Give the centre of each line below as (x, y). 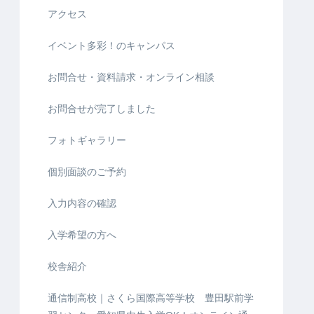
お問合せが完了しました (102, 109)
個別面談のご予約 (87, 172)
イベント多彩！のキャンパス (111, 46)
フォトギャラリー (87, 141)
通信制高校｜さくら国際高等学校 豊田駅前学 (151, 298)
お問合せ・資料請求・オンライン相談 (131, 77)
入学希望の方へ (82, 235)
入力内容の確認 (82, 204)
